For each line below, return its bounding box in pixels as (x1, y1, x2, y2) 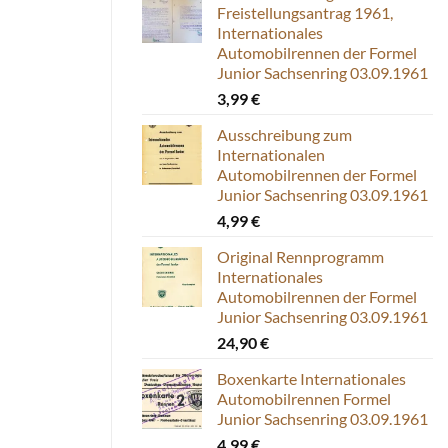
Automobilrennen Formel (217, 388, 391, 408)
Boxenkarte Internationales (217, 368, 406, 388)
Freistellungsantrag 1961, (217, 2, 393, 22)
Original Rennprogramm (217, 246, 384, 266)
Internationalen (217, 144, 325, 164)
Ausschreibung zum (217, 124, 352, 144)
